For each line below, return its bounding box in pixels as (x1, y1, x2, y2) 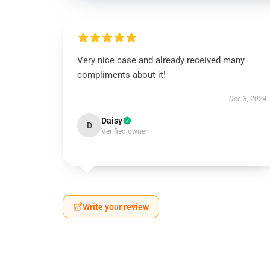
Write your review (83, 202, 149, 212)
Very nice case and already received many (77, 55, 245, 66)
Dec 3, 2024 (228, 95, 267, 103)
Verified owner (101, 127, 148, 136)
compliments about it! (77, 69, 166, 80)
